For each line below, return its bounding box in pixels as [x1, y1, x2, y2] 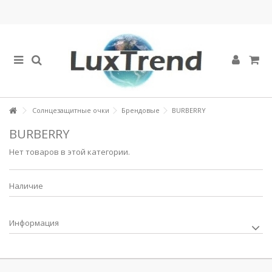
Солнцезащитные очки [32, 106, 109, 115]
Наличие [9, 180, 43, 191]
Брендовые [121, 106, 160, 115]
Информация [9, 217, 59, 228]
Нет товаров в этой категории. [9, 146, 130, 157]
